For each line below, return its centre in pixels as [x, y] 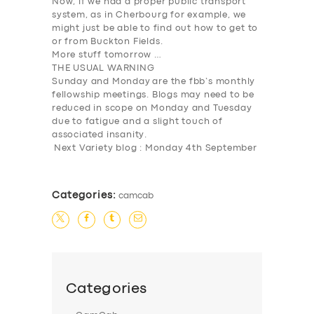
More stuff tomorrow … [107, 55]
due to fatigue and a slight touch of [137, 122]
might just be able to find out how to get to [155, 29]
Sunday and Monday [102, 82]
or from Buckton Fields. [108, 42]
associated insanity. [100, 135]
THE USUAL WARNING [103, 69]
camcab [136, 196]
